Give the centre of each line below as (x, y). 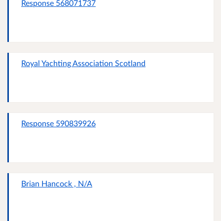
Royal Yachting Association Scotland (83, 63)
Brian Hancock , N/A (57, 184)
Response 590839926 (58, 123)
